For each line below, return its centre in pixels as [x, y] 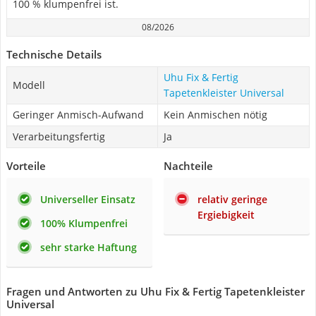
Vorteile [26, 166]
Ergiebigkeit [226, 215]
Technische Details [54, 54]
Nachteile [188, 166]
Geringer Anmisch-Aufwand [78, 115]
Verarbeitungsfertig [59, 136]
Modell [29, 85]
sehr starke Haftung [89, 247]
